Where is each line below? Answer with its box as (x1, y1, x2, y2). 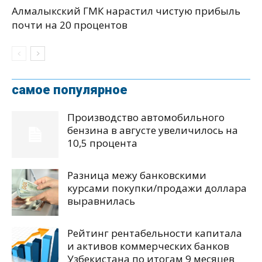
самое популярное (12, 82, 127, 98)
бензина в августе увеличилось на (67, 123, 238, 137)
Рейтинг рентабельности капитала (67, 226, 242, 240)
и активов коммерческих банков (67, 239, 229, 253)
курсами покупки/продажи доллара (67, 181, 247, 195)
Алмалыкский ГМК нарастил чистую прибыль (12, 4, 240, 18)
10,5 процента (67, 136, 137, 150)
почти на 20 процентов (12, 18, 127, 32)
